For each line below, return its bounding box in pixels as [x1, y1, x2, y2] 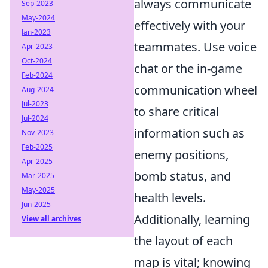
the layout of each [134, 233, 233, 249]
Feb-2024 [22, 70, 53, 80]
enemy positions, [134, 147, 229, 163]
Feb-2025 [22, 142, 53, 152]
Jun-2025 [22, 199, 51, 209]
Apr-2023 [22, 41, 53, 51]
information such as [134, 125, 245, 141]
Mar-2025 [22, 170, 54, 181]
